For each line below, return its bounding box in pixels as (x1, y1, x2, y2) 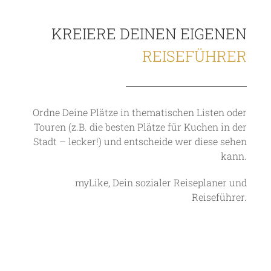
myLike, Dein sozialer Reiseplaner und (75, 175, 247, 189)
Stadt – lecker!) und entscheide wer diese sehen (33, 134, 247, 148)
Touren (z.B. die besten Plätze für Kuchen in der (34, 120, 247, 133)
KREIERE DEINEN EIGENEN (51, 23, 247, 44)
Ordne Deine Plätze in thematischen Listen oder (33, 105, 247, 119)
